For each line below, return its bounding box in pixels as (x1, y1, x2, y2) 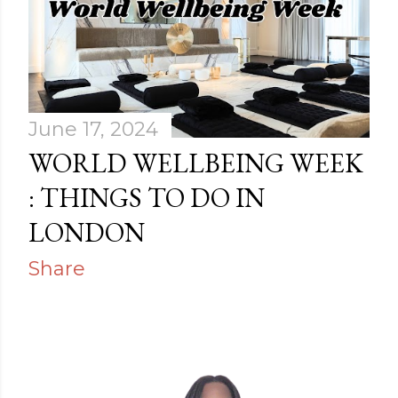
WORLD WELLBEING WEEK (28, 146, 363, 181)
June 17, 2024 (28, 117, 158, 142)
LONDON (28, 215, 145, 251)
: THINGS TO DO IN (28, 180, 265, 216)
